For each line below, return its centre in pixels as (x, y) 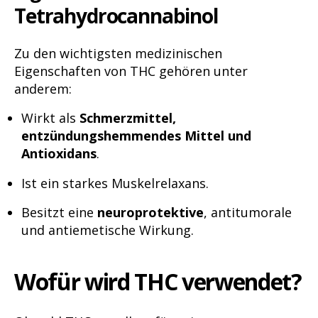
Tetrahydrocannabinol (116, 15)
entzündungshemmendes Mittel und (136, 136)
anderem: (43, 89)
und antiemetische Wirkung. (108, 230)
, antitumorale (248, 213)
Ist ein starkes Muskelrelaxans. (115, 183)
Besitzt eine (59, 213)
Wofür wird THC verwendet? (158, 282)
